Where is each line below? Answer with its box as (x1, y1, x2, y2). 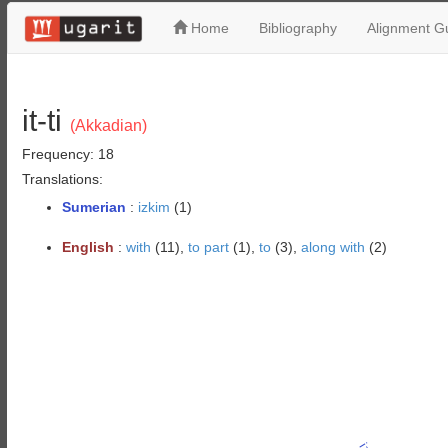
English (61, 239, 114, 255)
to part (187, 239, 229, 255)
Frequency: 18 (21, 146, 114, 162)
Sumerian (61, 199, 126, 215)
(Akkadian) (69, 117, 147, 134)
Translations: (21, 171, 103, 187)
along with (300, 239, 365, 255)
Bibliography (258, 20, 337, 36)
